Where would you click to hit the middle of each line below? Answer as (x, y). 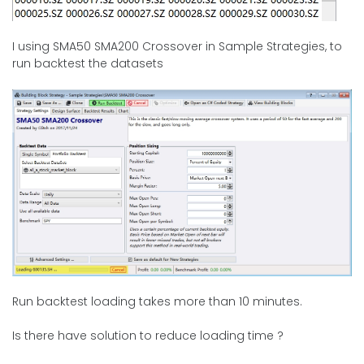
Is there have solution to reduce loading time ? (148, 335)
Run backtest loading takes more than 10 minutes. (157, 301)
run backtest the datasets (88, 63)
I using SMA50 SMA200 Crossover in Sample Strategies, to (177, 46)
